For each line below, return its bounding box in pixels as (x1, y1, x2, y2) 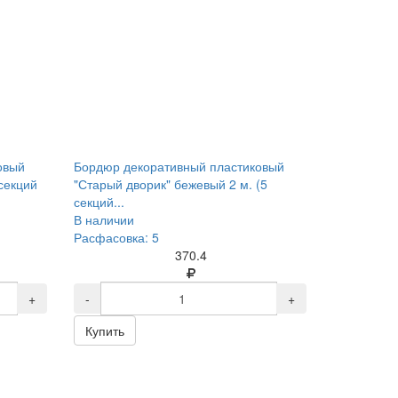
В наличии (74, 211, 135, 228)
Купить (85, 322, 125, 339)
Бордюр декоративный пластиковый (74, 157, 285, 175)
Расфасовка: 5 (74, 228, 160, 246)
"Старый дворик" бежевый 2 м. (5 (74, 175, 268, 193)
